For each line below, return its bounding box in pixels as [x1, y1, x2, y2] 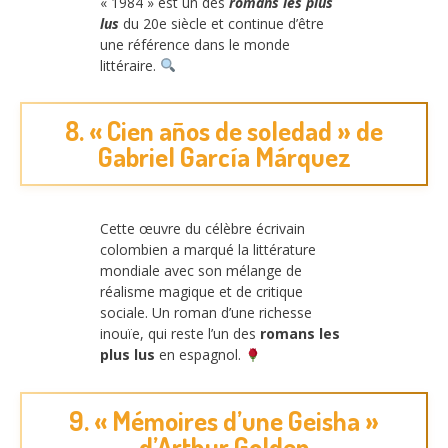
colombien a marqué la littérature [100, 240, 316, 260]
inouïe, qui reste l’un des [100, 324, 260, 344]
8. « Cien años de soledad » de [65, 114, 383, 148]
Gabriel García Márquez [97, 140, 351, 174]
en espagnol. [155, 345, 245, 365]
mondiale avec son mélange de [100, 261, 302, 281]
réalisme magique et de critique [100, 282, 303, 302]
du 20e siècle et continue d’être [119, 13, 324, 33]
